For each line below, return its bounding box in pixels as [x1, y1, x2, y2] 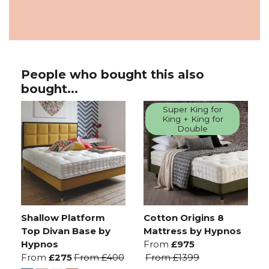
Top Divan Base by [21, 225, 110, 237]
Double [177, 124, 208, 134]
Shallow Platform [21, 211, 105, 223]
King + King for [162, 114, 223, 124]
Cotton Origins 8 [144, 211, 224, 223]
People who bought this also [21, 67, 204, 82]
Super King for [163, 104, 223, 115]
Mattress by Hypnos [144, 225, 241, 237]
